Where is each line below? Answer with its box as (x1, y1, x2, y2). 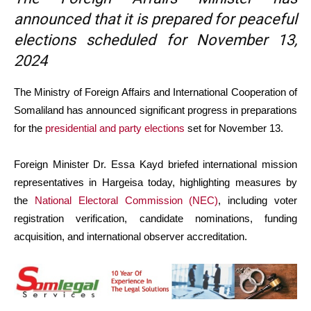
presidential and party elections (45, 122, 185, 135)
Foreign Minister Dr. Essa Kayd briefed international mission (14, 158, 297, 171)
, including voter (218, 194, 298, 207)
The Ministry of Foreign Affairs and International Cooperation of (14, 86, 297, 99)
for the (14, 122, 45, 135)
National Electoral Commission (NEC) (34, 194, 219, 207)
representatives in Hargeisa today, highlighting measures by (14, 176, 297, 189)
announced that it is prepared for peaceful (14, 10, 297, 28)
